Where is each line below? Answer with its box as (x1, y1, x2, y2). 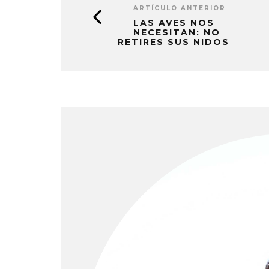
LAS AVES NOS (133, 17, 214, 29)
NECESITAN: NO (133, 27, 220, 38)
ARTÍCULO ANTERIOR (133, 4, 226, 13)
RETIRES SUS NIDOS (118, 37, 229, 48)
